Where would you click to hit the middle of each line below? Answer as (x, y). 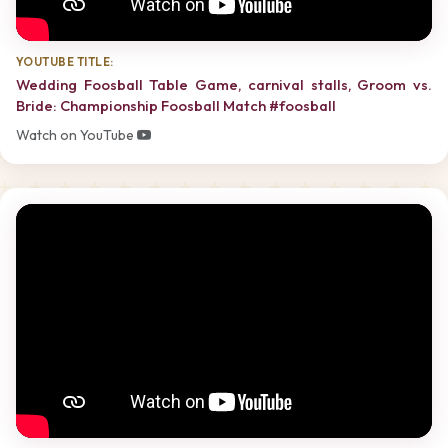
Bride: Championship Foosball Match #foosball (176, 105)
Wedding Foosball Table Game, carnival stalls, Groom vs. (224, 84)
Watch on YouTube (76, 135)
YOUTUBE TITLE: (65, 62)
